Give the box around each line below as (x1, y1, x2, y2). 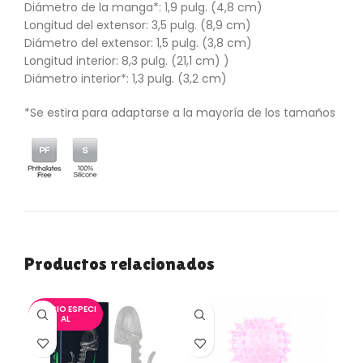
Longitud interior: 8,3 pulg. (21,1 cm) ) (24, 53, 229, 70)
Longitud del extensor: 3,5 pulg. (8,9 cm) (24, 17, 251, 34)
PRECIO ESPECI (35, 303, 96, 316)
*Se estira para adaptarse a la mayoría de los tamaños (24, 105, 335, 122)
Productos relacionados (24, 254, 215, 275)
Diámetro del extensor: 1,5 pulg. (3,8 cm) (24, 35, 252, 52)
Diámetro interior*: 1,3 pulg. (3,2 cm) (24, 70, 227, 88)
